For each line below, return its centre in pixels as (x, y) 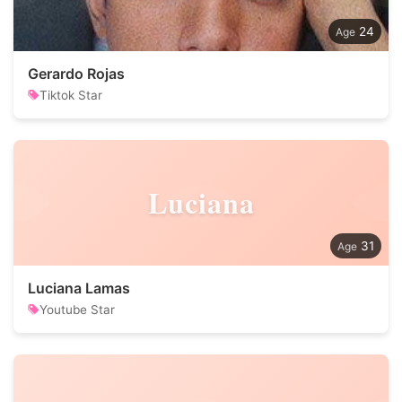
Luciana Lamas (79, 288)
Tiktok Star (71, 95)
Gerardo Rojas (76, 74)
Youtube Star (77, 310)
